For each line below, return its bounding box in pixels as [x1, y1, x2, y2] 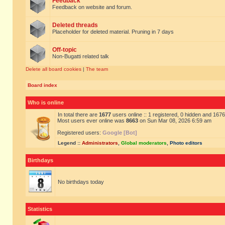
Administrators [82, 140, 118, 146]
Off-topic [52, 46, 77, 53]
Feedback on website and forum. [52, 4, 132, 10]
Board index [28, 82, 57, 88]
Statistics [28, 206, 52, 212]
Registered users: [57, 130, 102, 136]
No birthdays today [58, 179, 104, 185]
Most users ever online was [57, 118, 126, 124]
